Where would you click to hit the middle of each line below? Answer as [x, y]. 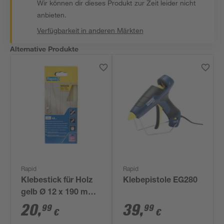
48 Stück [37, 205]
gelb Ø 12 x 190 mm [58, 193]
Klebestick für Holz [57, 181]
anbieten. [52, 15]
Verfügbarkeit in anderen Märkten [90, 30]
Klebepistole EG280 [160, 181]
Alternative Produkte [44, 49]
